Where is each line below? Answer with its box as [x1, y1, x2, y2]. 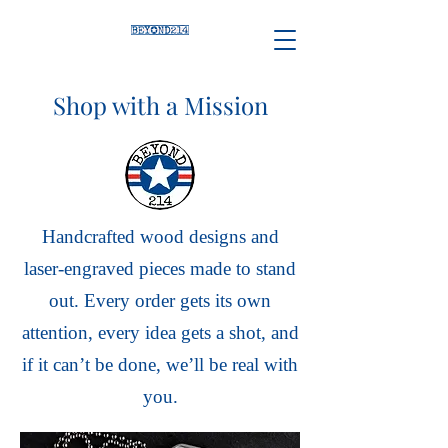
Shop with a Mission [52, 89, 268, 121]
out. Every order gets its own [49, 290, 271, 311]
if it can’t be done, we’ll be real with [22, 354, 298, 375]
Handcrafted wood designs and [41, 226, 279, 247]
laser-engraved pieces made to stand [24, 258, 296, 279]
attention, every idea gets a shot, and [21, 322, 299, 343]
